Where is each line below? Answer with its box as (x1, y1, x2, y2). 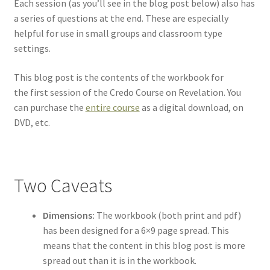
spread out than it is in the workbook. (42, 254, 196, 266)
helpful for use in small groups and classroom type (13, 27, 222, 40)
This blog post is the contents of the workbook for (13, 71, 224, 84)
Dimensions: (42, 209, 95, 221)
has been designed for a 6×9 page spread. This (42, 224, 229, 236)
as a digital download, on (139, 101, 243, 114)
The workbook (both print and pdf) (94, 209, 241, 221)
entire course (85, 101, 140, 114)
